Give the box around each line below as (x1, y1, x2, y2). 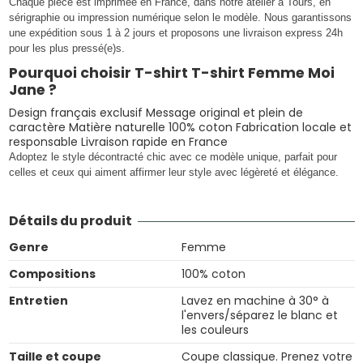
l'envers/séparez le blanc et (181, 307, 338, 323)
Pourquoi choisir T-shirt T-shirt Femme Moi (8, 63, 335, 83)
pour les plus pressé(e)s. (8, 41, 125, 54)
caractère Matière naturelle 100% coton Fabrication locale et (8, 119, 352, 135)
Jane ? (8, 80, 57, 100)
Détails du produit (8, 211, 132, 230)
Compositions (8, 266, 96, 282)
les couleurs (181, 322, 249, 338)
